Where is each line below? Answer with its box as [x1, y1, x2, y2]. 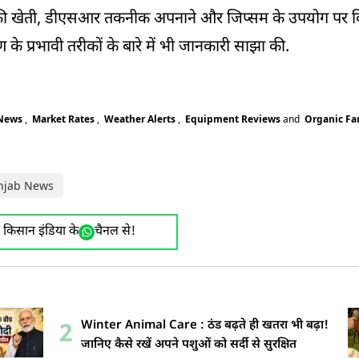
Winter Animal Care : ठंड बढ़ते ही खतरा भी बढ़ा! [81, 317, 329, 333]
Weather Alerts [102, 112, 178, 127]
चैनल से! [94, 224, 135, 241]
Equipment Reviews [183, 112, 283, 127]
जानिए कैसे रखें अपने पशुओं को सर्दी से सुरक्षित [81, 337, 296, 353]
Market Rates [30, 112, 97, 127]
